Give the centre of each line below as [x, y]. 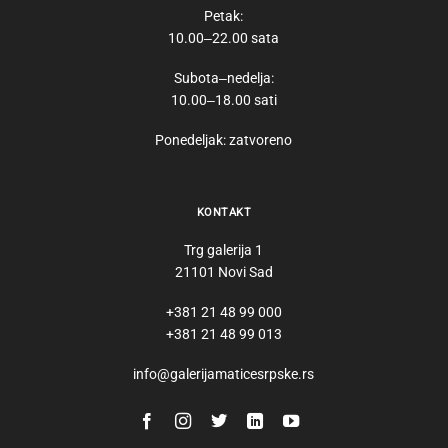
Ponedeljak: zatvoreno [224, 140]
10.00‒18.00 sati [223, 99]
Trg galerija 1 [224, 249]
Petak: [224, 15]
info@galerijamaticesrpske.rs [224, 374]
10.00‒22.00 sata [224, 37]
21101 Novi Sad [223, 271]
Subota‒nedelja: [223, 77]
